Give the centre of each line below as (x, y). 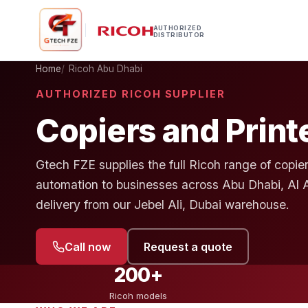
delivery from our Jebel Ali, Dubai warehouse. (163, 205)
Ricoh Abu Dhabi (106, 69)
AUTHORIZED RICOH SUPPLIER (131, 95)
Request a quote (188, 246)
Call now (87, 246)
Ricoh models (138, 296)
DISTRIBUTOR (179, 35)
